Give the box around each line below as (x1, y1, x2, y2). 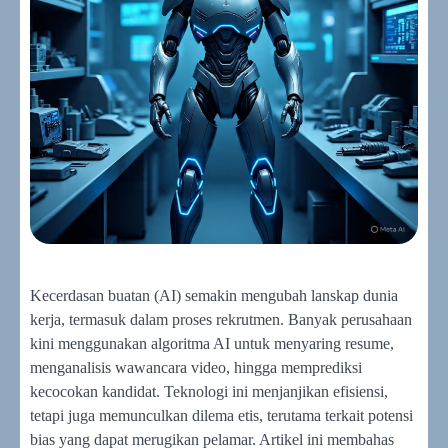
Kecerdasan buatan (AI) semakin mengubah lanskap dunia (30, 287, 398, 304)
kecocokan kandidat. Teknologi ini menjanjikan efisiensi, (30, 383, 388, 400)
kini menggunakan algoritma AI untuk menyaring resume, (30, 335, 394, 352)
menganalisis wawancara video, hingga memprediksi (30, 359, 362, 376)
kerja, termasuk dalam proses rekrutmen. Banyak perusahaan (30, 311, 412, 328)
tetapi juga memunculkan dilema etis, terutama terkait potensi (30, 407, 413, 424)
